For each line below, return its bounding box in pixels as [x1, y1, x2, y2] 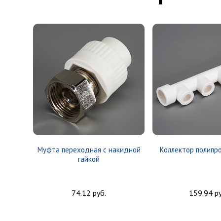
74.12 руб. [72, 188, 107, 198]
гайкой [78, 154, 100, 164]
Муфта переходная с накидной [37, 145, 141, 154]
